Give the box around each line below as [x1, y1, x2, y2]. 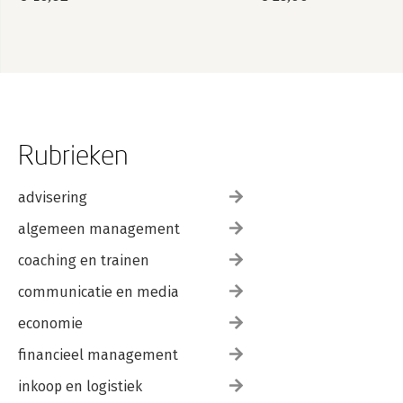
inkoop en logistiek [18, 378, 142, 396]
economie [18, 315, 83, 333]
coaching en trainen [18, 252, 149, 270]
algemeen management [18, 220, 180, 238]
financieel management [18, 346, 178, 364]
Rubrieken [18, 139, 129, 171]
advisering [18, 189, 87, 207]
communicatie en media [18, 283, 179, 301]
